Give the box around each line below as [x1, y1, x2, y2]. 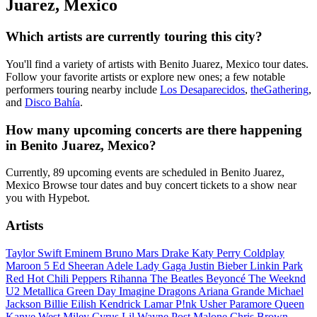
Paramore [229, 297, 275, 310]
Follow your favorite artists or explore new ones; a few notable [6, 70, 285, 83]
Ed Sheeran [52, 259, 106, 272]
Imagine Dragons [119, 284, 198, 297]
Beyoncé [206, 272, 248, 284]
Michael [267, 284, 304, 297]
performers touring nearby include [6, 83, 160, 96]
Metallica [23, 284, 67, 297]
